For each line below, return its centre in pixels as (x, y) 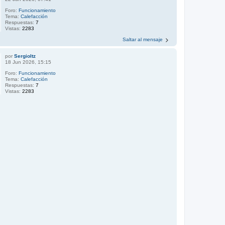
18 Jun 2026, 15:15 (28, 62)
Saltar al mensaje (143, 39)
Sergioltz (25, 56)
